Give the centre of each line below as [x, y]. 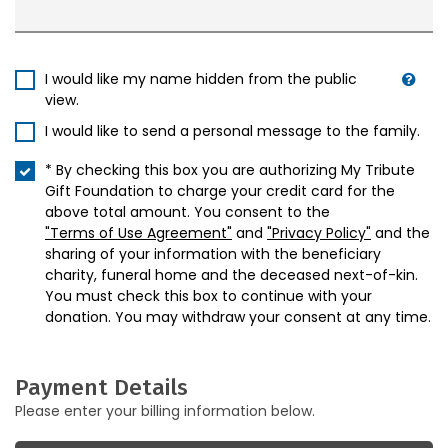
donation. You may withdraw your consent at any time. [238, 317]
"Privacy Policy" [319, 233]
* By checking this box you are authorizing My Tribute [230, 170]
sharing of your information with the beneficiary [213, 254]
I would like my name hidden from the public [201, 79]
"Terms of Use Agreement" [138, 233]
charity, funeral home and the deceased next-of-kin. [231, 275]
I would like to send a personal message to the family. [232, 131]
